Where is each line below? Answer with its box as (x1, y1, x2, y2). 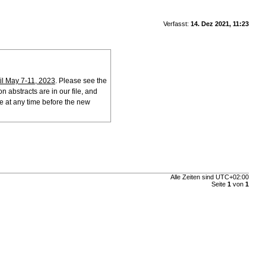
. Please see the (55, 76, 107, 85)
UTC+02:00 (215, 173, 249, 180)
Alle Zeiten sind (170, 173, 216, 180)
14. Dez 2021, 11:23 (190, 20, 249, 28)
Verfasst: (163, 20, 191, 28)
